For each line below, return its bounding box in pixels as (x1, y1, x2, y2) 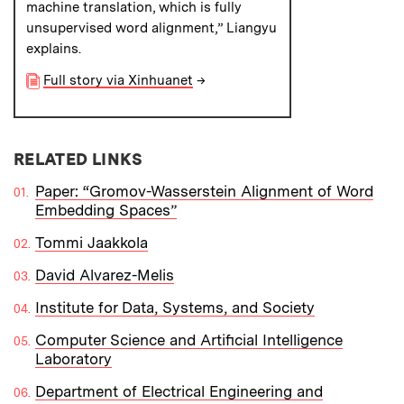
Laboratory (35, 349, 112, 368)
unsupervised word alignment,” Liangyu (26, 19, 277, 36)
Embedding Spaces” (35, 200, 177, 219)
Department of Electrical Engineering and (35, 381, 323, 400)
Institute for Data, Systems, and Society (35, 298, 315, 317)
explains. (26, 40, 81, 57)
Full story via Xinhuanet (42, 71, 193, 88)
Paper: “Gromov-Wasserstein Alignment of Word (35, 181, 373, 200)
